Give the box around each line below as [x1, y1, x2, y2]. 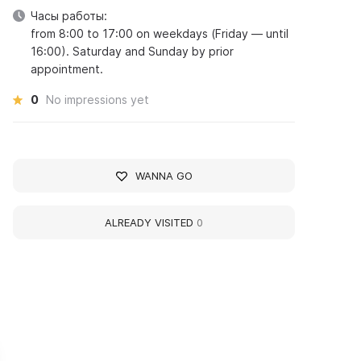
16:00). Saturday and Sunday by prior [31, 44, 234, 58]
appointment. [31, 62, 104, 76]
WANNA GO [135, 169, 193, 182]
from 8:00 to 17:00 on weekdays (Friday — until [31, 27, 289, 40]
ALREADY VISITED [105, 216, 197, 229]
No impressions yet [46, 93, 150, 106]
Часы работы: [31, 9, 108, 23]
